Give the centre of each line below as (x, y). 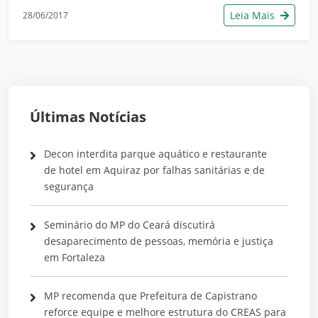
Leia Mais (254, 15)
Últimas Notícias (88, 116)
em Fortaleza (75, 257)
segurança (72, 186)
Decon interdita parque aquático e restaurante (155, 153)
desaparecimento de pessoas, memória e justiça (159, 241)
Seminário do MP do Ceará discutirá (130, 224)
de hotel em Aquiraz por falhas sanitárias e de (154, 170)
